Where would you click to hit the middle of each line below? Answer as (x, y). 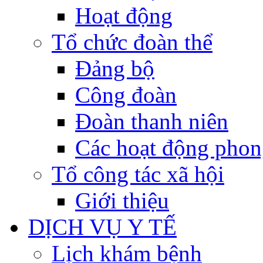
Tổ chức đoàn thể (132, 42)
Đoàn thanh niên (152, 121)
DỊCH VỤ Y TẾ (102, 227)
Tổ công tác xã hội (138, 174)
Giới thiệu (122, 200)
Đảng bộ (115, 68)
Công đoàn (126, 95)
